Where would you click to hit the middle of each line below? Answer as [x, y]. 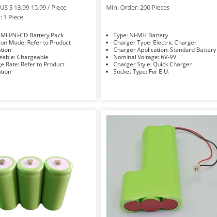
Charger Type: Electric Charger [175, 42]
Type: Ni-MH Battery [149, 35]
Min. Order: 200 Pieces [138, 7]
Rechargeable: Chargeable [32, 57]
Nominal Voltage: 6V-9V [169, 57]
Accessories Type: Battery [36, 86]
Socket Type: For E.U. [159, 71]
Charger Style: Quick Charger [173, 64]
